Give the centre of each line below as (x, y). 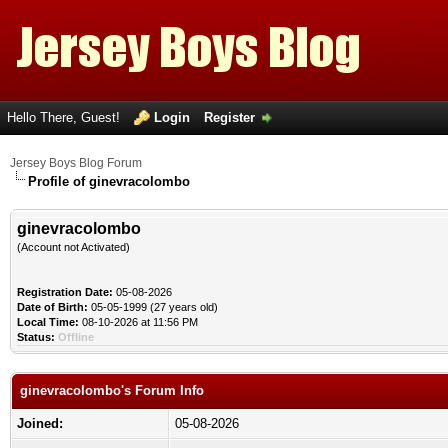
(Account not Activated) (73, 247)
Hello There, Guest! (65, 117)
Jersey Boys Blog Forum (76, 163)
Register (229, 117)
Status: (36, 337)
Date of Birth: (52, 307)
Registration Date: (65, 292)
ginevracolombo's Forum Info (112, 390)
